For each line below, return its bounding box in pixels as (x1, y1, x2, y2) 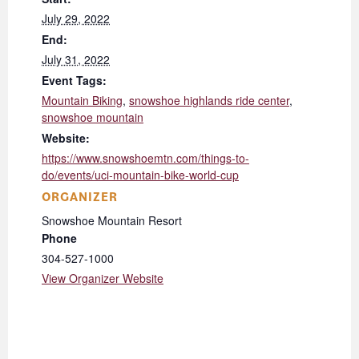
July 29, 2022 (42, 10, 110, 27)
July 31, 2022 (42, 51, 110, 68)
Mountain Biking (42, 92, 123, 109)
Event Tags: (42, 72, 107, 89)
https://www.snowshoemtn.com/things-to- (42, 150, 249, 167)
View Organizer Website (42, 270, 163, 287)
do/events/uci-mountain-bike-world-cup (42, 167, 239, 184)
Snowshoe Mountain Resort (42, 212, 182, 229)
